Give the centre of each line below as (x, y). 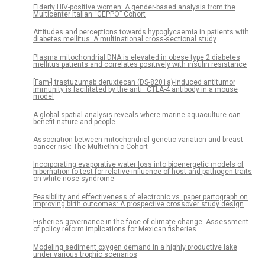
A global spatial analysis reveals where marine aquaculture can (137, 114)
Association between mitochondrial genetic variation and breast (138, 140)
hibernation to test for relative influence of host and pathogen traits (143, 172)
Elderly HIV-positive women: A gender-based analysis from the (134, 7)
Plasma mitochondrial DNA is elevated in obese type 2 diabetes (137, 57)
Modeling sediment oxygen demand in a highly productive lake (135, 247)
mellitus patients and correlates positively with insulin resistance (140, 64)
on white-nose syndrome (74, 179)
